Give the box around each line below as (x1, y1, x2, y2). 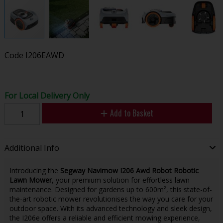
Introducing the (9, 165, 60, 175)
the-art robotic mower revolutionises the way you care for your (9, 194, 213, 204)
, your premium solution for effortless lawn (51, 175, 190, 185)
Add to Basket (110, 107, 153, 119)
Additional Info (4, 142, 59, 154)
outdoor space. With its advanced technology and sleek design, (9, 203, 212, 213)
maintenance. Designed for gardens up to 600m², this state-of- (9, 184, 212, 194)
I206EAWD (25, 49, 64, 61)
